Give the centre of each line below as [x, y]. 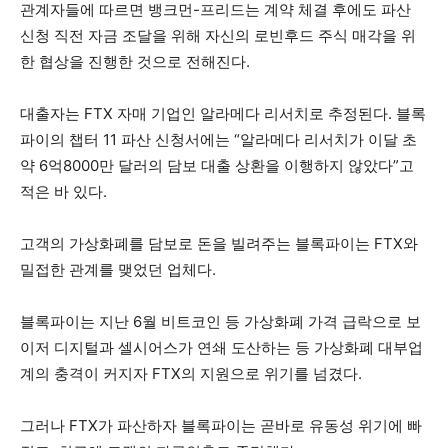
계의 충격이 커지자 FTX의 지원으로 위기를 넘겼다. [191, 374]
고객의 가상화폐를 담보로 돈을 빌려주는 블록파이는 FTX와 [219, 244]
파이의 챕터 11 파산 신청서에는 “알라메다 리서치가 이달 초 [218, 140]
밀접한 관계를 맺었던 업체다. [118, 270]
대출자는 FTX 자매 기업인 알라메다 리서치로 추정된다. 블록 [223, 114]
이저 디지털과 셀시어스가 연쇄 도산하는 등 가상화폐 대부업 [221, 348]
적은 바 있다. [63, 192]
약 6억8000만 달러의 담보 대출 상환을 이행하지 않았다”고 [217, 166]
